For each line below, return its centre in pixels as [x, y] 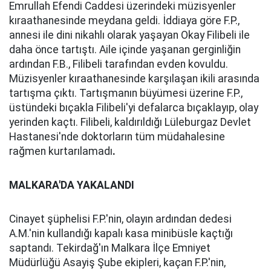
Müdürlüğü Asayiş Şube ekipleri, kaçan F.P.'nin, [117, 263]
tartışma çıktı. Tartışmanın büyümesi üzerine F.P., [126, 93]
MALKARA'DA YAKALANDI [72, 185]
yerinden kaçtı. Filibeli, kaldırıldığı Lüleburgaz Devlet [130, 122]
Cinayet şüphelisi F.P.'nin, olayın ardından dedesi [120, 219]
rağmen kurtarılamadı [61, 151]
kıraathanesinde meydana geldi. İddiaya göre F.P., [124, 21]
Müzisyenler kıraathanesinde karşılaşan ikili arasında [134, 79]
